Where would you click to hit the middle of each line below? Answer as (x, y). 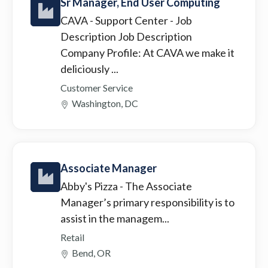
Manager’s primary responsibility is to (147, 202)
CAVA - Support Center (115, 20)
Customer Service (97, 87)
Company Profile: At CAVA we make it (147, 52)
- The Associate (156, 186)
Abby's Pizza (90, 186)
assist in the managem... (115, 218)
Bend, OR (91, 252)
